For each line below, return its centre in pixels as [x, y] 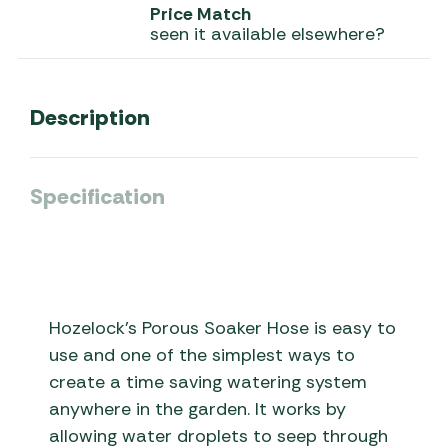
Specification [97, 196]
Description [90, 117]
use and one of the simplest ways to [202, 355]
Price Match [200, 14]
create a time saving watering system [208, 382]
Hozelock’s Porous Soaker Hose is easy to [223, 328]
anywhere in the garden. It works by [198, 409]
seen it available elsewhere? [267, 34]
